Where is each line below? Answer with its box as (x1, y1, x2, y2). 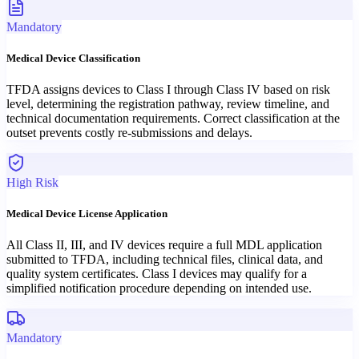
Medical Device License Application (6, 208, 167, 220)
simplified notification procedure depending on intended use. (6, 281, 312, 296)
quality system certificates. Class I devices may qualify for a (6, 267, 307, 281)
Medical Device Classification (6, 51, 140, 64)
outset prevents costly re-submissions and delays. (6, 125, 252, 139)
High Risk (6, 175, 58, 189)
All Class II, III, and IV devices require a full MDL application (6, 238, 322, 252)
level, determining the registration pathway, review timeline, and (6, 96, 329, 111)
